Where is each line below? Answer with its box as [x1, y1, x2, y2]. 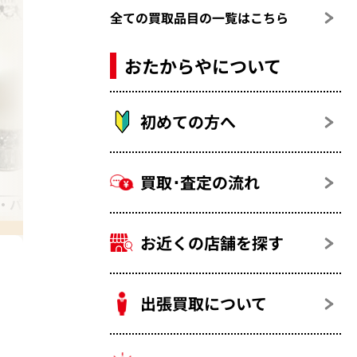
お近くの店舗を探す [140, 231, 284, 255]
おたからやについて [124, 53, 282, 79]
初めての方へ [140, 110, 237, 134]
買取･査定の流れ [140, 171, 261, 194]
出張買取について [140, 292, 268, 316]
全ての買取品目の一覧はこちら [110, 8, 289, 28]
